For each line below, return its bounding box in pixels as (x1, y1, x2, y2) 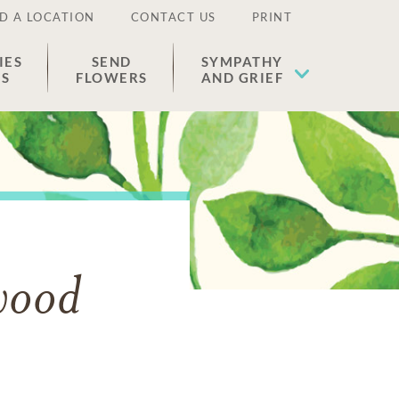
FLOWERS (76, 69, 148, 85)
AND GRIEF (200, 69, 283, 85)
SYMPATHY (200, 53, 283, 69)
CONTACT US (130, 10, 216, 24)
